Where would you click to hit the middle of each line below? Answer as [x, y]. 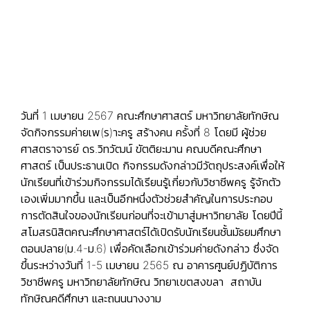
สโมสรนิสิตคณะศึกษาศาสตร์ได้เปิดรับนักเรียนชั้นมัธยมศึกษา [151, 231]
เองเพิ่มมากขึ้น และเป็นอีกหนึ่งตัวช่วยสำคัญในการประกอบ [147, 198]
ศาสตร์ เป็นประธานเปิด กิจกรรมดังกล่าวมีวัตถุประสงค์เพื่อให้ [153, 165]
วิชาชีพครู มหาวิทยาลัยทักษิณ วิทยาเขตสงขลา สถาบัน [141, 281]
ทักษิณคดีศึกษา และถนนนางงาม [91, 298]
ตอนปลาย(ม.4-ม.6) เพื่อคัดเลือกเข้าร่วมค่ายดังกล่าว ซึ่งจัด [150, 248]
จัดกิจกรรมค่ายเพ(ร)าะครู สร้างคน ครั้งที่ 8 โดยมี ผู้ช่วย [144, 132]
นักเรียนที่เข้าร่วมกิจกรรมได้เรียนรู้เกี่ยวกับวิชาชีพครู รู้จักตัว [151, 182]
